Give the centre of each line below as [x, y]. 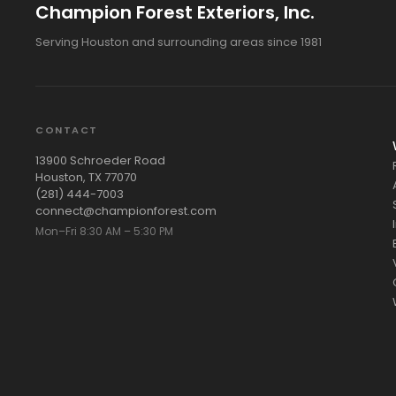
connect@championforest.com [126, 211]
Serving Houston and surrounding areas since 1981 [179, 42]
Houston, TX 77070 [86, 178]
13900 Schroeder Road [100, 161]
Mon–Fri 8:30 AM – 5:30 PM [104, 232]
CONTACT [67, 130]
